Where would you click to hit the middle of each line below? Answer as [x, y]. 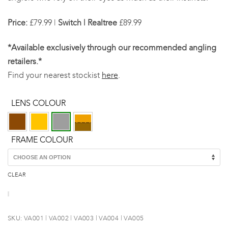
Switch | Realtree [88, 23]
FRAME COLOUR [42, 140]
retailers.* [25, 62]
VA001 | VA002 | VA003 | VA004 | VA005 [84, 218]
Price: [18, 23]
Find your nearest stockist [55, 75]
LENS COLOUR [39, 103]
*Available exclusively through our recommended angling [112, 48]
